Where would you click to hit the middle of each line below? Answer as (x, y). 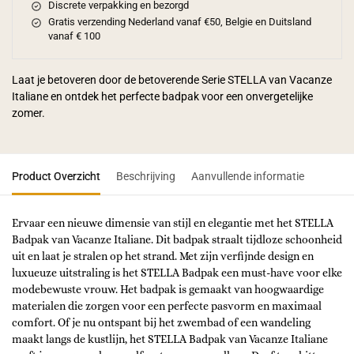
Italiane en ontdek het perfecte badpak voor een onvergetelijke (162, 97)
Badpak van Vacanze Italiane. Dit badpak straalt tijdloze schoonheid (177, 240)
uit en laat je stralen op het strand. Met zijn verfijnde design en (163, 256)
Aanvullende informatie (248, 177)
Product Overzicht (56, 177)
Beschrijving (146, 177)
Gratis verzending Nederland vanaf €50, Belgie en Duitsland (179, 22)
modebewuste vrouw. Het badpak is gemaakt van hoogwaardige (168, 290)
